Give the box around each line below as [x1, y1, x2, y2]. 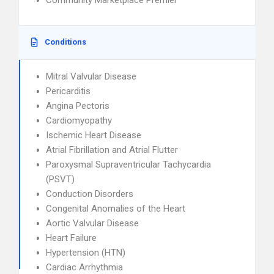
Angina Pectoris [46, 100, 109, 111]
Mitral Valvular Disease [46, 71, 136, 82]
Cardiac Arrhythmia [46, 262, 123, 273]
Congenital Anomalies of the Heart [46, 203, 185, 214]
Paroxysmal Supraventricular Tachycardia [46, 159, 211, 170]
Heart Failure [46, 232, 97, 243]
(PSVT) [46, 174, 75, 185]
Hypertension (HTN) [46, 247, 125, 258]
